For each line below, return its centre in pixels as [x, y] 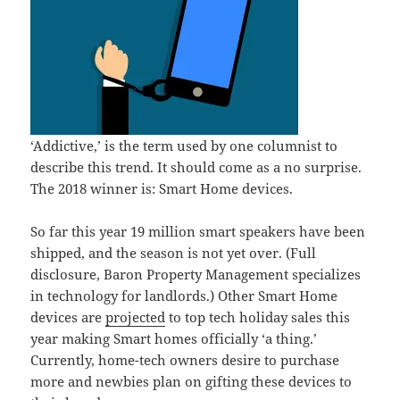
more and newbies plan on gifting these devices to [192, 382]
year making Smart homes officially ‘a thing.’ [174, 339]
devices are [68, 317]
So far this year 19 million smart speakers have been [198, 232]
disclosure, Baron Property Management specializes [196, 275]
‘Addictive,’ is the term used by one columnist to [184, 146]
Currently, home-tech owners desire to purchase [185, 360]
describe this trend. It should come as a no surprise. [196, 167]
